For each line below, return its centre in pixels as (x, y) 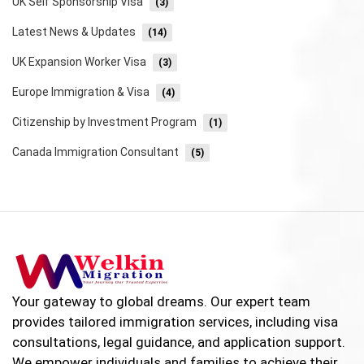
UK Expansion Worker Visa (79, 61)
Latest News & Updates (74, 31)
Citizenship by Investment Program (104, 121)
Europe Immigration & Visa (81, 91)
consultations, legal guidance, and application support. (179, 342)
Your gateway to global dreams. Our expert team (161, 301)
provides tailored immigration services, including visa (175, 321)
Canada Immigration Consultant (95, 152)
